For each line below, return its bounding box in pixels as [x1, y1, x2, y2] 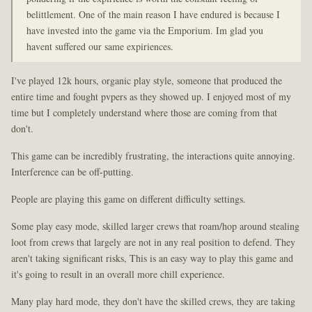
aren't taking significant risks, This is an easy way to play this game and [11, 251, 293, 266]
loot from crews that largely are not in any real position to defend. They [11, 235, 295, 250]
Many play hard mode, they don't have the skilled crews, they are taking [11, 294, 295, 309]
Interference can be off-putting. [11, 164, 134, 180]
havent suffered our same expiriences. [26, 39, 173, 54]
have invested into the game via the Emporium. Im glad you [26, 23, 263, 38]
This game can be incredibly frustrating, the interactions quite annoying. [11, 148, 295, 164]
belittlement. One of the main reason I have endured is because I [26, 7, 280, 22]
